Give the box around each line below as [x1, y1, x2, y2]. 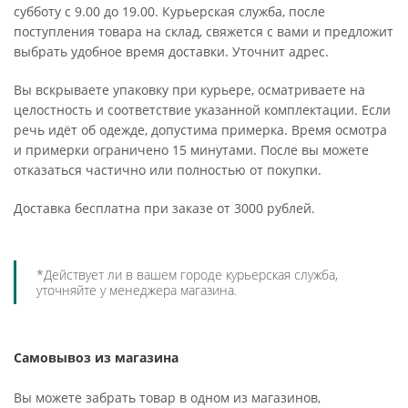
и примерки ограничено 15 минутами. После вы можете [14, 141, 369, 158]
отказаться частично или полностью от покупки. [14, 161, 321, 178]
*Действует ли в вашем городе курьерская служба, [36, 266, 338, 283]
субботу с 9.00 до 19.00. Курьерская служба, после [14, 3, 325, 20]
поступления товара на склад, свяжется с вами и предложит [14, 23, 393, 40]
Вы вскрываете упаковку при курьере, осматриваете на [14, 81, 365, 98]
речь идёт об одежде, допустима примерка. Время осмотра [14, 121, 387, 138]
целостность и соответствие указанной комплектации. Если [14, 101, 391, 118]
